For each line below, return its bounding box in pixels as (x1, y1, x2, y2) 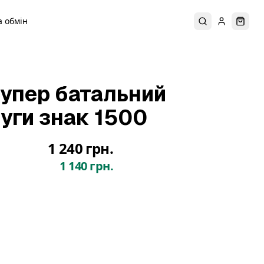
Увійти (220, 20, 248, 32)
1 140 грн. (60, 158, 113, 174)
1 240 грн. (48, 138, 113, 158)
